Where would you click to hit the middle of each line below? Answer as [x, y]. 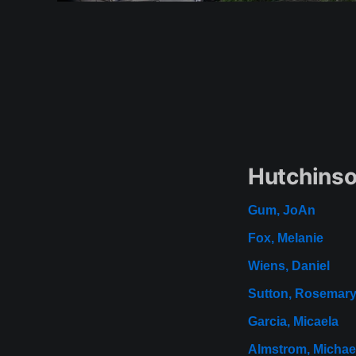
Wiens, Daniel [289, 266]
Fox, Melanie [286, 238]
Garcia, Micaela [293, 322]
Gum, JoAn [282, 211]
